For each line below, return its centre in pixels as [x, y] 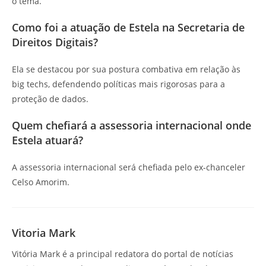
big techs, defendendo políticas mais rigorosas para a [118, 84]
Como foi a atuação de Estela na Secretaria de [128, 27]
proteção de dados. [50, 99]
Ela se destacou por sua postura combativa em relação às [126, 69]
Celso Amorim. [41, 182]
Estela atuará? [47, 140]
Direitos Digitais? [55, 42]
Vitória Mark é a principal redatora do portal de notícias [123, 254]
